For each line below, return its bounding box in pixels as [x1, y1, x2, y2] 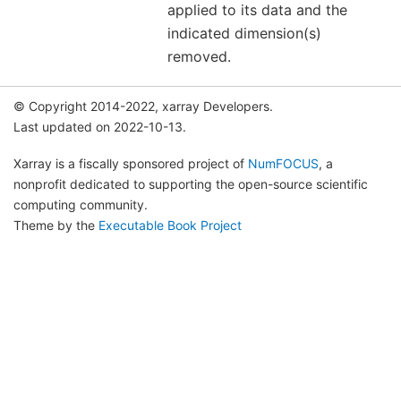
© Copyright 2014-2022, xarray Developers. [13, 98, 273, 114]
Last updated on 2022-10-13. [13, 118, 186, 134]
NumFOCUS [248, 156, 319, 172]
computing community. [13, 197, 148, 213]
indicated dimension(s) [167, 23, 321, 42]
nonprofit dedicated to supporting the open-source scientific [13, 176, 368, 192]
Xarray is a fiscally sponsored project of [13, 156, 248, 172]
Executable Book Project [98, 218, 242, 234]
